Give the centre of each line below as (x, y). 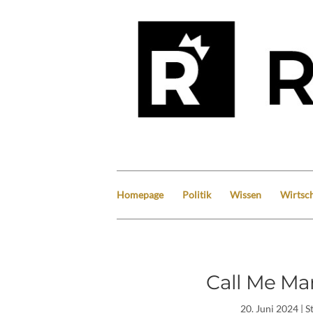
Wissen (246, 194)
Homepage (140, 194)
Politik (197, 194)
